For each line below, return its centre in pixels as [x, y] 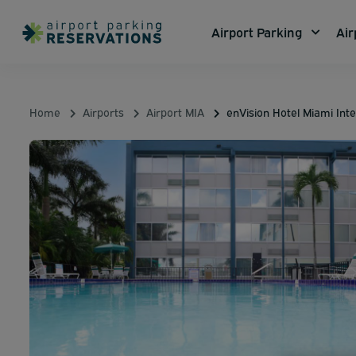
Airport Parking [257, 32]
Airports [103, 112]
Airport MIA [175, 112]
